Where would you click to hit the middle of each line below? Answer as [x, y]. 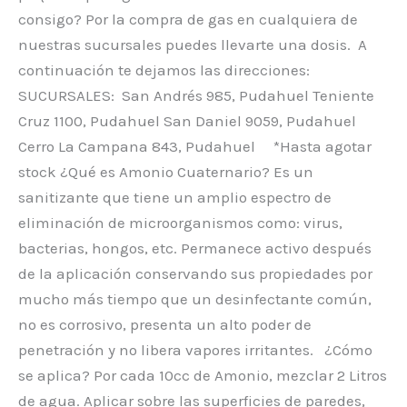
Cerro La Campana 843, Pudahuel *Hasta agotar [195, 147]
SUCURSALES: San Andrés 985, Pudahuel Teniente [196, 96]
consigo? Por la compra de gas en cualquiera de [188, 20]
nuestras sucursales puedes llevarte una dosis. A [193, 45]
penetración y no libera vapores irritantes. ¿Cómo [195, 350]
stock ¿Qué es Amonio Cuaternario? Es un [166, 172]
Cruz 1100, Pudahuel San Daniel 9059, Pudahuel [187, 121]
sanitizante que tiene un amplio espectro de [175, 198]
